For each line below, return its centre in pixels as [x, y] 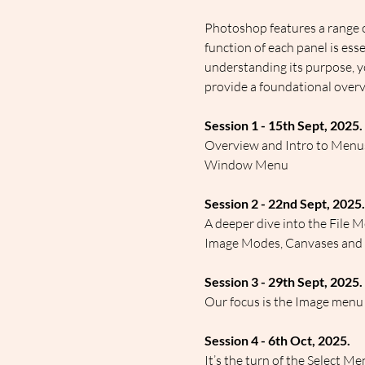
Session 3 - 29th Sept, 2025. [283, 282]
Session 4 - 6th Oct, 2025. [277, 341]
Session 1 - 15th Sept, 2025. [283, 125]
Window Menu [246, 165]
